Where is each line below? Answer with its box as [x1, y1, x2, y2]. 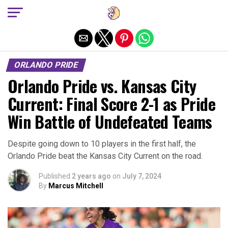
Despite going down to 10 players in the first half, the [8, 139, 196, 149]
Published [39, 172, 70, 180]
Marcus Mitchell [48, 182, 103, 190]
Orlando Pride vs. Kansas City [8, 74, 196, 98]
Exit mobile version [77, 7, 151, 17]
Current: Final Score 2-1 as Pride [8, 92, 215, 116]
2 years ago [72, 172, 111, 180]
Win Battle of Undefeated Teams [8, 109, 212, 133]
